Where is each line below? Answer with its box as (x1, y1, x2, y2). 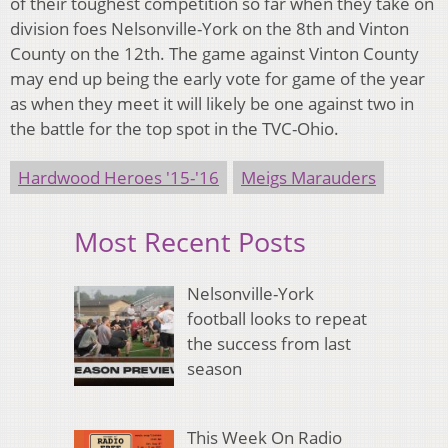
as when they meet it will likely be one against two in (10, 91, 414, 115)
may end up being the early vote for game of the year (10, 66, 425, 90)
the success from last (186, 332, 351, 356)
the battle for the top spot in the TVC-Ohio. (10, 116, 339, 140)
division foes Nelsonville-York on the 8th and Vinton (10, 16, 409, 40)
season (186, 357, 242, 381)
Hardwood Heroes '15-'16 (18, 165, 219, 189)
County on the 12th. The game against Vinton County (10, 41, 419, 65)
